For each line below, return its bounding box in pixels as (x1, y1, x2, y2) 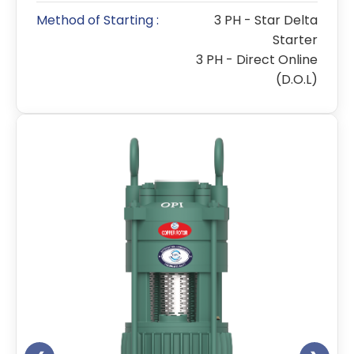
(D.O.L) (276, 70, 318, 88)
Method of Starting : (36, 11, 159, 29)
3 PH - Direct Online (196, 51, 318, 69)
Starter (273, 31, 318, 49)
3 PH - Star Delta (214, 11, 318, 29)
